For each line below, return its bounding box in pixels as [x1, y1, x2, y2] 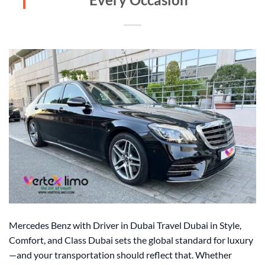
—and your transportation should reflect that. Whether [9, 249, 232, 261]
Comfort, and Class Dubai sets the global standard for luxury [9, 234, 253, 246]
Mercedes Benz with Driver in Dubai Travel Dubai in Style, [9, 219, 241, 231]
